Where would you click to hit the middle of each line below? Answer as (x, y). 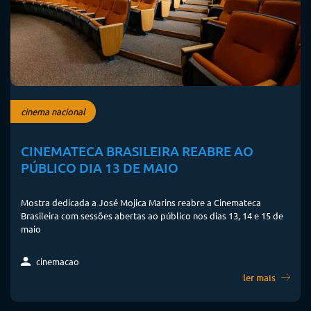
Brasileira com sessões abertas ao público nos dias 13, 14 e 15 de (152, 215)
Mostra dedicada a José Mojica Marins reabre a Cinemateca (141, 202)
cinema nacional (53, 112)
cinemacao (57, 261)
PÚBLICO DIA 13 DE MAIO (100, 167)
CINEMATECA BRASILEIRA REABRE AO (137, 151)
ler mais (260, 277)
